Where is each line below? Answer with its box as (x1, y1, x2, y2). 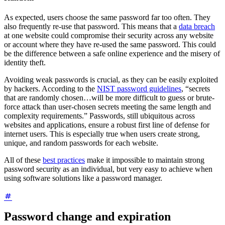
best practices (43, 156, 85, 165)
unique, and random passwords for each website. (4, 139, 158, 148)
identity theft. (4, 58, 46, 67)
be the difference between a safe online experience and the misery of (4, 49, 220, 58)
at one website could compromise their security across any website (4, 31, 213, 40)
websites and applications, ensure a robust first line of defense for (4, 121, 209, 130)
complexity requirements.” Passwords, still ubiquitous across (4, 111, 195, 121)
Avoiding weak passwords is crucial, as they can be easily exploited (4, 75, 218, 84)
